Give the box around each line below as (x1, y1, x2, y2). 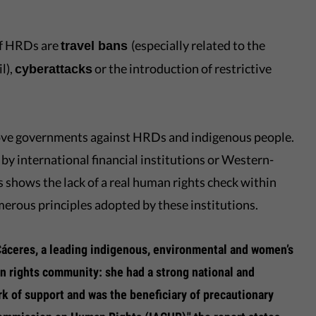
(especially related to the (131, 37, 266, 53)
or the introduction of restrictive (92, 61, 272, 76)
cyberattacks (15, 62, 93, 76)
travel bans (61, 39, 132, 53)
